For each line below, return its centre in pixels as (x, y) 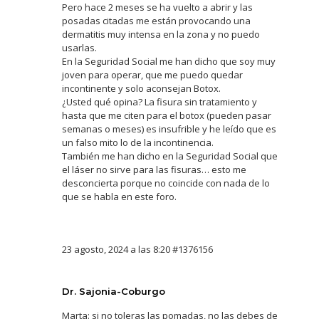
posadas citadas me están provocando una (156, 21)
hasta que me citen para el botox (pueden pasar (166, 115)
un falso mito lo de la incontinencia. (137, 142)
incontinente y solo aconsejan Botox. (141, 88)
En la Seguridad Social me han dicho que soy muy (168, 61)
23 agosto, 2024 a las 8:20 (116, 249)
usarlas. (79, 48)
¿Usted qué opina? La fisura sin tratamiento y (159, 102)
